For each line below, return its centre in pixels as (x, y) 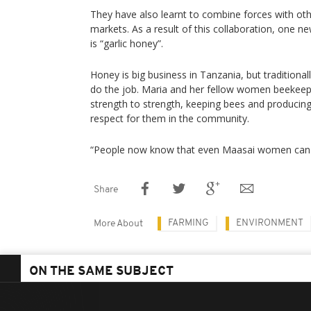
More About (118, 224)
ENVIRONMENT (270, 223)
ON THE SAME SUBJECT (101, 272)
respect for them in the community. (170, 118)
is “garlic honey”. (127, 43)
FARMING (188, 223)
